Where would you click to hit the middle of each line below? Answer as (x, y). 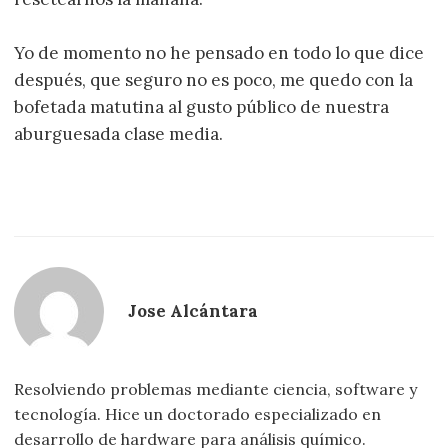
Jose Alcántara (193, 311)
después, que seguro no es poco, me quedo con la (214, 80)
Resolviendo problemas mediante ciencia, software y (216, 388)
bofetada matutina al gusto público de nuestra (202, 107)
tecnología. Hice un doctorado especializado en (198, 413)
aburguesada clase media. (119, 134)
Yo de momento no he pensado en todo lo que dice (219, 53)
